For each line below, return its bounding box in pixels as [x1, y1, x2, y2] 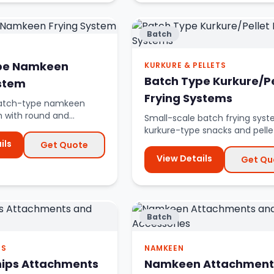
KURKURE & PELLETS [144, 60, 226, 70]
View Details [156, 152, 212, 165]
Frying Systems [144, 91, 232, 106]
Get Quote [40, 139, 88, 151]
